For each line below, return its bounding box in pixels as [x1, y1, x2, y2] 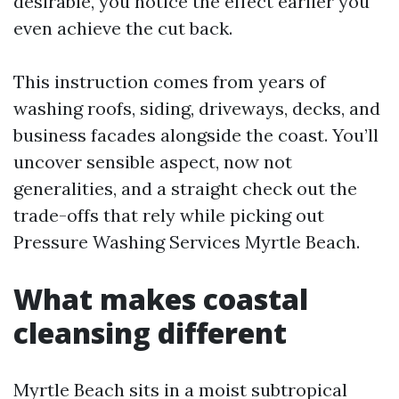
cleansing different [13, 313, 287, 352]
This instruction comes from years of [13, 70, 326, 93]
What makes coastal [13, 280, 308, 318]
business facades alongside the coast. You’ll [13, 124, 379, 146]
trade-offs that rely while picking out [13, 204, 324, 226]
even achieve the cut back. [13, 17, 232, 39]
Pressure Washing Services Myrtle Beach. [13, 231, 360, 253]
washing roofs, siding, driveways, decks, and [13, 97, 380, 119]
